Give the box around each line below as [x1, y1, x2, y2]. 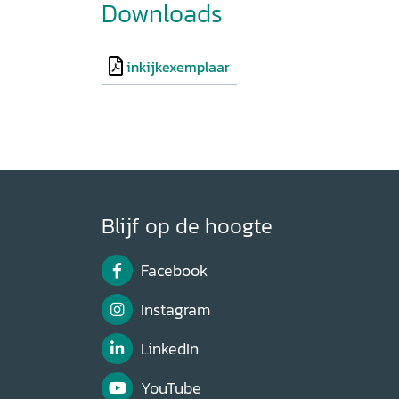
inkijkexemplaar [126, 55, 230, 77]
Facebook [140, 259, 208, 283]
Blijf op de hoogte [102, 209, 273, 241]
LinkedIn [140, 337, 199, 361]
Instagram [140, 298, 210, 322]
